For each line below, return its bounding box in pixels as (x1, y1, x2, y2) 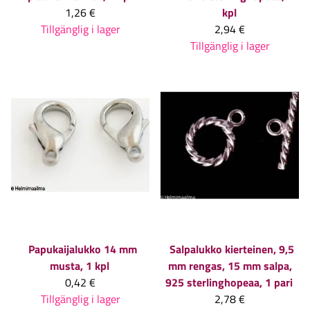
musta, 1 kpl (50, 257, 109, 275)
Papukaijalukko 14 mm (28, 241, 137, 258)
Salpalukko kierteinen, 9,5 (170, 241, 294, 258)
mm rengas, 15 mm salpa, (167, 257, 292, 275)
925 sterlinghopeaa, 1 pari (165, 274, 293, 291)
